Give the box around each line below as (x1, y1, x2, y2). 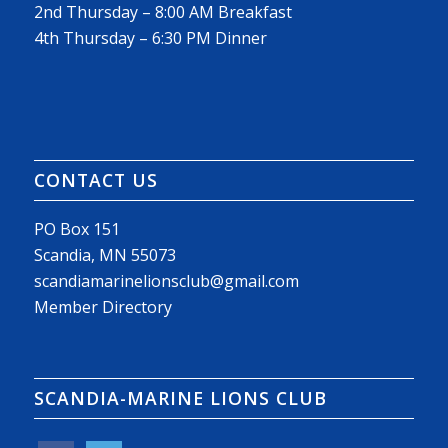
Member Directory (33, 295, 172, 318)
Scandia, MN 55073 (33, 243, 176, 266)
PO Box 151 (33, 217, 120, 240)
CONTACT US (33, 167, 158, 192)
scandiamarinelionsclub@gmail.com (33, 269, 299, 292)
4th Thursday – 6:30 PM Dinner (33, 27, 267, 50)
